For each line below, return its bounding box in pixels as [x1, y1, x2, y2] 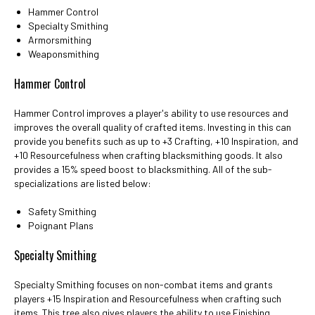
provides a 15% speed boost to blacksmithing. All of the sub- [14, 163, 272, 175]
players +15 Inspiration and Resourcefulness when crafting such [14, 292, 281, 304]
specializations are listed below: [14, 177, 151, 189]
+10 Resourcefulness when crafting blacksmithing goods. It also [14, 149, 283, 161]
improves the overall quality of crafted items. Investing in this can [14, 121, 291, 133]
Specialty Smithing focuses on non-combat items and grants [14, 278, 273, 290]
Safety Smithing [28, 205, 96, 217]
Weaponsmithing [28, 48, 99, 60]
